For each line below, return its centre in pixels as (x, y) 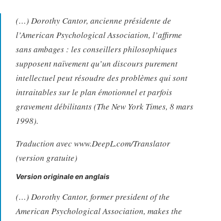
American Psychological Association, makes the (99, 211)
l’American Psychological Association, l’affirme (99, 35)
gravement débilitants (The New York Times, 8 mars (104, 106)
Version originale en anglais (62, 176)
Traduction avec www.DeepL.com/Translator (93, 143)
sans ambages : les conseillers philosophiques (96, 49)
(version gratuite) (46, 157)
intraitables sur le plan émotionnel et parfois (94, 92)
